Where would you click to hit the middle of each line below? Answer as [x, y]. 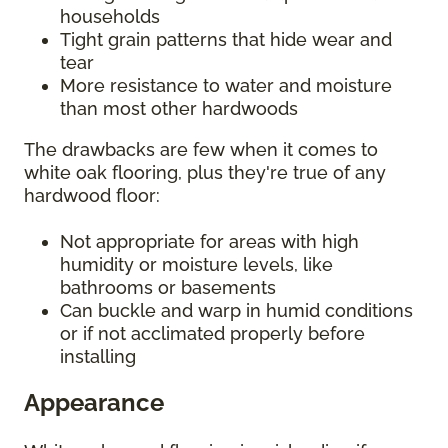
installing [98, 356]
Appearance [94, 402]
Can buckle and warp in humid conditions [236, 310]
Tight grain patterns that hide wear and [226, 39]
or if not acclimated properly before [212, 333]
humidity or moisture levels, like [196, 264]
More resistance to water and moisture [226, 85]
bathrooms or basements [168, 287]
